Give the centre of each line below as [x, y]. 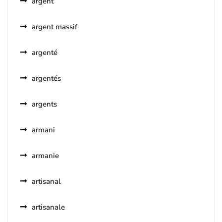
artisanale [48, 207]
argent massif [55, 27]
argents [44, 104]
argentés [46, 79]
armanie [45, 156]
